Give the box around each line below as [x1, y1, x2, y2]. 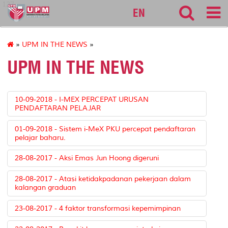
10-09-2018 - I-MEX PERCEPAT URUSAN [15, 95, 149, 104]
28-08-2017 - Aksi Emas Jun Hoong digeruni [15, 154, 159, 163]
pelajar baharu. [15, 133, 66, 142]
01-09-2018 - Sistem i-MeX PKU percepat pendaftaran [15, 124, 196, 133]
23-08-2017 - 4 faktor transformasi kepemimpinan [15, 204, 181, 213]
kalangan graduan [15, 183, 76, 192]
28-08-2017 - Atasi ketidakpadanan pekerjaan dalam [15, 175, 191, 184]
